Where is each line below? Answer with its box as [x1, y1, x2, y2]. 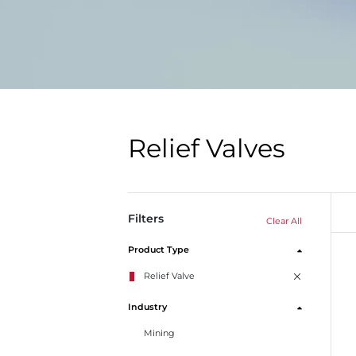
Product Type [128, 245, 190, 255]
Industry [128, 302, 168, 312]
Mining [143, 328, 175, 339]
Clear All [265, 215, 302, 226]
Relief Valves [128, 133, 286, 164]
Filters [128, 212, 164, 225]
